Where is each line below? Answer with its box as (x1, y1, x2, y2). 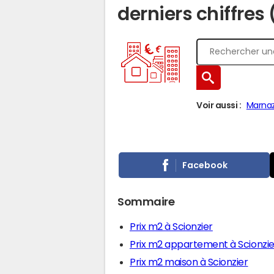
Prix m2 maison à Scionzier (130, 257, 248, 267)
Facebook (182, 160, 228, 169)
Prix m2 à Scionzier (130, 221, 213, 231)
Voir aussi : (196, 101, 242, 109)
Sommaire (117, 196, 175, 207)
